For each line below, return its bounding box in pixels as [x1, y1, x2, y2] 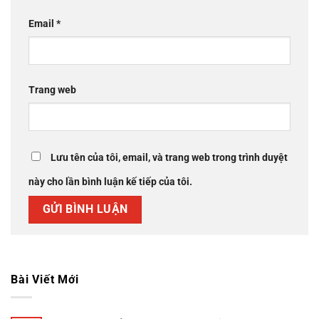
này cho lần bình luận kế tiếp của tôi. [28, 176, 192, 189]
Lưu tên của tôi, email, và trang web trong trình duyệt [51, 152, 288, 164]
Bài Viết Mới [11, 273, 79, 287]
